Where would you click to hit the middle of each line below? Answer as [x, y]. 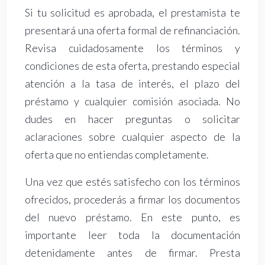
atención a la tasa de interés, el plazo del [132, 84]
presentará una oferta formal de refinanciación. [132, 30]
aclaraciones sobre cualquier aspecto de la [132, 137]
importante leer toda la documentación [132, 235]
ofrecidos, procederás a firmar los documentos [132, 200]
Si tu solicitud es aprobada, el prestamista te [132, 13]
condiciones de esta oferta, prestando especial [132, 66]
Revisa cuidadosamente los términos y [132, 48]
